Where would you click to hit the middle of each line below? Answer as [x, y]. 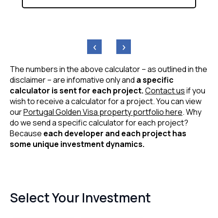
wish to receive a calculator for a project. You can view [106, 101]
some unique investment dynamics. [77, 144]
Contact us [165, 90]
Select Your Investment [80, 197]
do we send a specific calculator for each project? [99, 122]
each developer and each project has [115, 133]
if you [195, 90]
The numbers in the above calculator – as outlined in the [109, 69]
